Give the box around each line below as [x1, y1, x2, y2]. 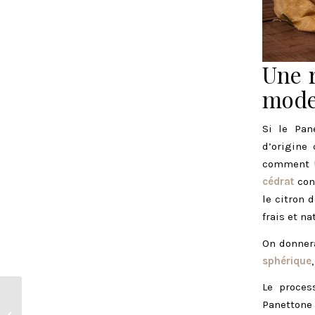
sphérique [262, 254, 311, 267]
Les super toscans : [25, 302, 104, 313]
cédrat [262, 174, 294, 188]
